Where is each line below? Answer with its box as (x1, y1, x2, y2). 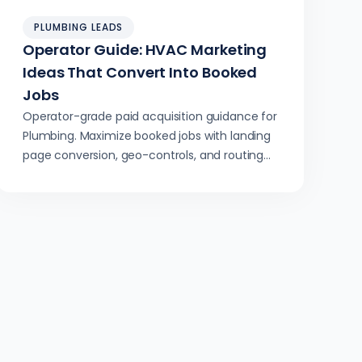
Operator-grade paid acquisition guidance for (23, 108, 277, 124)
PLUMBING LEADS (34, 20, 124, 34)
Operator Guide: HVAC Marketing (23, 40, 267, 60)
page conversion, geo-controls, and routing (23, 147, 264, 163)
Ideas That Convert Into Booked (23, 62, 258, 82)
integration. (23, 166, 86, 183)
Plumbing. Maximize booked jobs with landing (23, 128, 271, 144)
